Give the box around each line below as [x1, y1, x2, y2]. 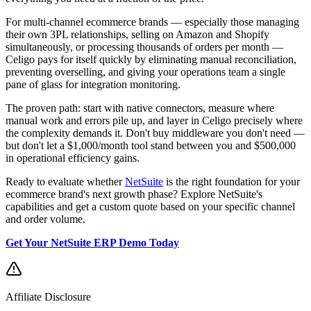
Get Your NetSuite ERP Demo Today [6, 237, 179, 249]
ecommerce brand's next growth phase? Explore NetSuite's [6, 188, 262, 201]
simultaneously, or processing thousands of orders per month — [6, 41, 283, 53]
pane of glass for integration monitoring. [6, 78, 180, 91]
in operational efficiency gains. [6, 152, 140, 165]
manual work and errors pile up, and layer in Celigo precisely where [6, 115, 303, 127]
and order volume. [6, 213, 85, 226]
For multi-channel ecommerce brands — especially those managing [6, 16, 299, 28]
